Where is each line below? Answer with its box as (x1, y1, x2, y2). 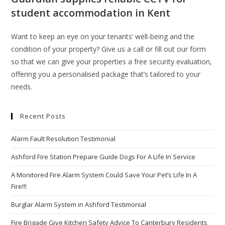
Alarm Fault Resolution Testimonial (11, 134, 116, 143)
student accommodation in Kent (11, 6, 171, 20)
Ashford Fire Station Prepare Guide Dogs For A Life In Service (11, 152, 196, 161)
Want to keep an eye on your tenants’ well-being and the (11, 32, 195, 41)
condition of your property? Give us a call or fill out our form (11, 44, 206, 54)
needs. (11, 82, 33, 91)
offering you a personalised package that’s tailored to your (11, 69, 201, 79)
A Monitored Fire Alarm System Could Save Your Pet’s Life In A (11, 170, 197, 179)
